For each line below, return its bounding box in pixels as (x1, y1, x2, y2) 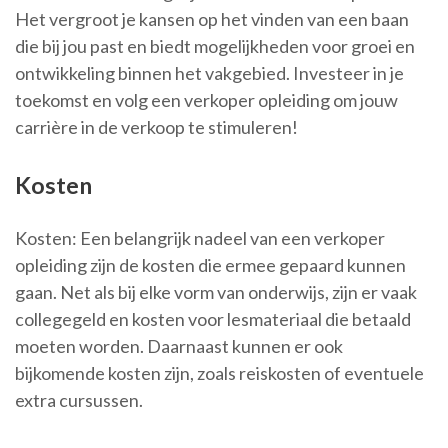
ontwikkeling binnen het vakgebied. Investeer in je (15, 62, 404, 85)
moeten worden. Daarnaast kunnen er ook (15, 335, 343, 358)
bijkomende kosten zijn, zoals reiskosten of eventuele (15, 362, 424, 385)
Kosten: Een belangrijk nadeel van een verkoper (15, 227, 385, 250)
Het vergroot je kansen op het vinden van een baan (15, 8, 409, 31)
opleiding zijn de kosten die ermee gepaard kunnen (15, 254, 406, 277)
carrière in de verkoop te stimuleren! (15, 116, 298, 139)
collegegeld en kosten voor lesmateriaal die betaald (15, 308, 411, 331)
